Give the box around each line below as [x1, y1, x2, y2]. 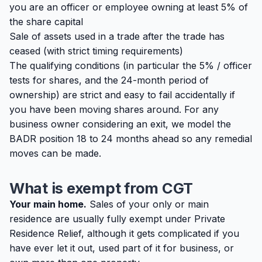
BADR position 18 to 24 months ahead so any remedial [9, 133, 252, 144]
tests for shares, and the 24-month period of [9, 74, 209, 86]
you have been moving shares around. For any [9, 104, 219, 115]
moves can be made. [9, 147, 101, 159]
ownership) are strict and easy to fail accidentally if [9, 89, 235, 101]
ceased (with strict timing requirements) [9, 45, 183, 57]
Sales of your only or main [87, 198, 209, 210]
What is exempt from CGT [9, 179, 194, 197]
